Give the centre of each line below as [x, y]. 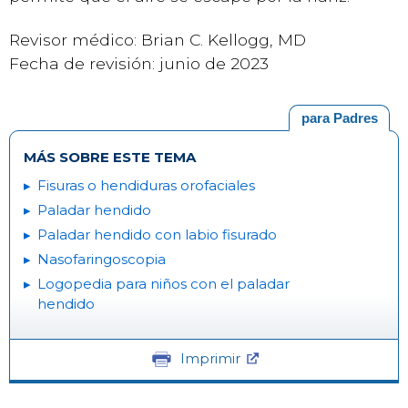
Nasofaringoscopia [102, 259]
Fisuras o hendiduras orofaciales [146, 185]
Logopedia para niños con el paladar [163, 283]
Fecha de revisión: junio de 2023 [139, 63]
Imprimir [210, 358]
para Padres [339, 118]
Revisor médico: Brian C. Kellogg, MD [158, 40]
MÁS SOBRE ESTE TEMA [110, 157]
